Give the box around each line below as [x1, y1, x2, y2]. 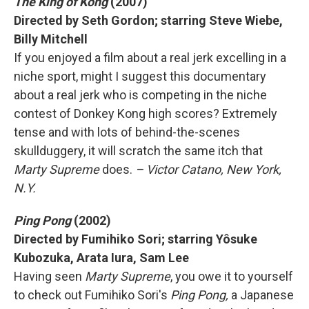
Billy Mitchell [14, 32, 88, 46]
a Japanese [228, 288, 294, 302]
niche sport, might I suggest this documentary [14, 69, 266, 83]
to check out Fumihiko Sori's [14, 288, 168, 302]
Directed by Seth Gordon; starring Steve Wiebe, [14, 13, 283, 28]
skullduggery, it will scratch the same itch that [14, 143, 263, 158]
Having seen [14, 269, 85, 283]
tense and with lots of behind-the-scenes [14, 125, 240, 139]
